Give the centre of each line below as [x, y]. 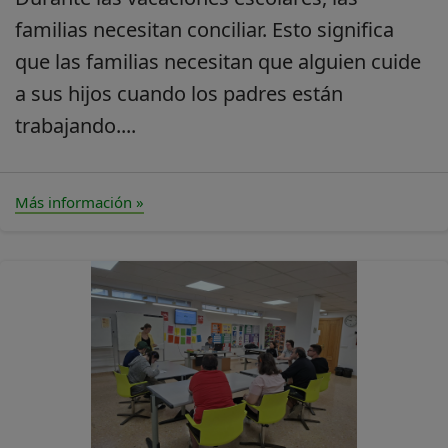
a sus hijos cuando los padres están [179, 93]
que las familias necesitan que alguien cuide [218, 61]
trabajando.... [75, 125]
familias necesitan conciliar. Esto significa [204, 29]
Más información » [79, 201]
